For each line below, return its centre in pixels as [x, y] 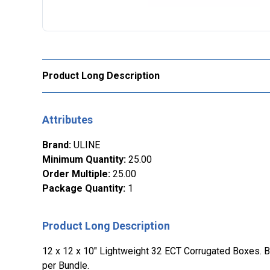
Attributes [67, 120]
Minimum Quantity [83, 159]
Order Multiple [75, 174]
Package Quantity [83, 188]
